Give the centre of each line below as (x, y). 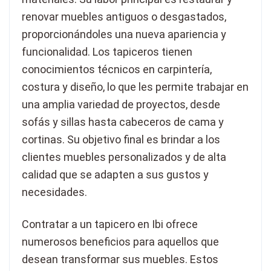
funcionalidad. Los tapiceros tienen (107, 52)
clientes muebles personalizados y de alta (124, 157)
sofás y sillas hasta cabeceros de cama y (123, 122)
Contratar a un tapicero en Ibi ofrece (110, 224)
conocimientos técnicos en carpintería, (117, 70)
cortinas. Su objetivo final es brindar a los (121, 140)
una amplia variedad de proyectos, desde (121, 105)
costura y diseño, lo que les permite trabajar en (135, 87)
